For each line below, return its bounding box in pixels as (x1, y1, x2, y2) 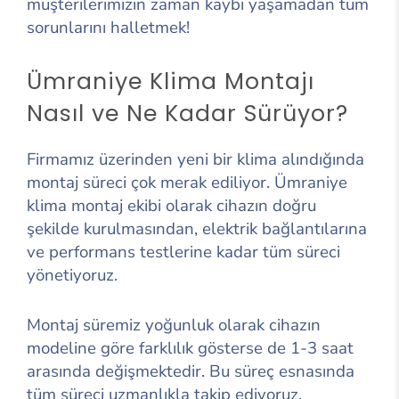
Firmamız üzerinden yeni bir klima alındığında (27, 147, 364, 171)
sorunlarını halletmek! (27, 15, 190, 39)
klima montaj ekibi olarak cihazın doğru (27, 193, 316, 217)
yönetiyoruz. (27, 263, 118, 287)
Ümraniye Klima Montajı (27, 65, 314, 97)
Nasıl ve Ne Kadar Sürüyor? (27, 97, 348, 129)
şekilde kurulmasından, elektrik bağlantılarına (27, 216, 367, 240)
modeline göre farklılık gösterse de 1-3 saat (27, 336, 354, 360)
